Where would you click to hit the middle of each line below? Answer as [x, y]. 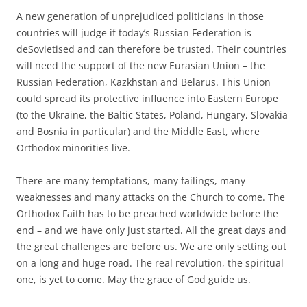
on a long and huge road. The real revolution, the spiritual [150, 262]
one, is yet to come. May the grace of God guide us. [134, 279]
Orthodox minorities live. [73, 147]
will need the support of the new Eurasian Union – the [141, 65]
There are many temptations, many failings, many [131, 180]
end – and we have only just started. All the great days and [151, 230]
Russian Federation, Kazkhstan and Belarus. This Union [144, 82]
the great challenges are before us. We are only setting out [151, 246]
